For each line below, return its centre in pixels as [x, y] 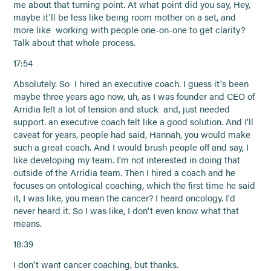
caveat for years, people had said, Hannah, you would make [132, 134]
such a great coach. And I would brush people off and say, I [131, 147]
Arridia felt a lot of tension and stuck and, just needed [122, 109]
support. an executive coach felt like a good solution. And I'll [134, 121]
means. [28, 223]
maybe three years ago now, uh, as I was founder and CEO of [134, 96]
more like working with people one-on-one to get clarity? [129, 30]
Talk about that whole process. [75, 43]
